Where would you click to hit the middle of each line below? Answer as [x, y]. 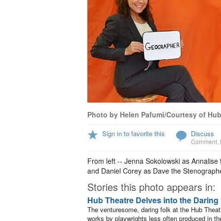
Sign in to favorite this [133, 133]
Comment [204, 141]
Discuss [203, 133]
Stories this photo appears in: [151, 187]
